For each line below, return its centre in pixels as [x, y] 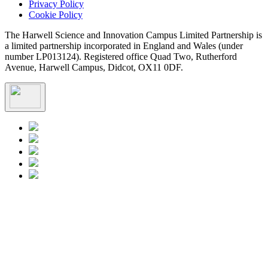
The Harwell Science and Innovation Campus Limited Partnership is [133, 35]
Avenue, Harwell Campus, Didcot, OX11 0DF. [94, 68]
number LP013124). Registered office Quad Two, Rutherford [121, 57]
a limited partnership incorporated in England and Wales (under [124, 46]
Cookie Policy [56, 15]
